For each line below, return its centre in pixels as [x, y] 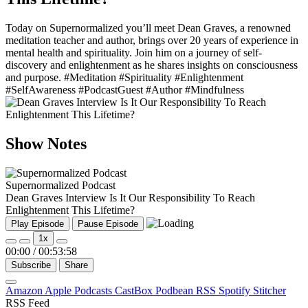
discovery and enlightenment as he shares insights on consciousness [152, 65]
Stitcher [269, 291]
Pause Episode [108, 224]
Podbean [176, 291]
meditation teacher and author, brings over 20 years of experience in [152, 41]
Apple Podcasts [80, 291]
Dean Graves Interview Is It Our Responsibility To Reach [130, 198]
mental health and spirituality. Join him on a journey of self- [134, 53]
